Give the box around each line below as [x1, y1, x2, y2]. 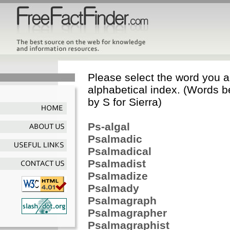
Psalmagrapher [88, 207, 167, 219]
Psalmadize [88, 170, 148, 182]
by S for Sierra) [88, 96, 162, 108]
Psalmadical [88, 145, 151, 157]
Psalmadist [88, 158, 146, 169]
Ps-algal [88, 121, 130, 132]
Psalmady [88, 182, 139, 194]
